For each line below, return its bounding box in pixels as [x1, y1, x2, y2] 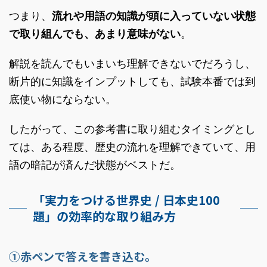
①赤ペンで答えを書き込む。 [9, 248, 156, 264]
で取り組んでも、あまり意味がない [9, 27, 181, 40]
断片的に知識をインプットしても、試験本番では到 [9, 75, 256, 88]
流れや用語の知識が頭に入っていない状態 [52, 10, 256, 22]
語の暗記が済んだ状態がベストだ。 [9, 159, 181, 171]
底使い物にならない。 [9, 93, 116, 105]
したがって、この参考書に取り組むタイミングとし [9, 123, 256, 135]
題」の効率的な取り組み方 [33, 207, 176, 225]
